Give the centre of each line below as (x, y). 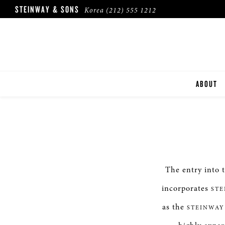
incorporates (186, 188)
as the (175, 207)
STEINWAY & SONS (47, 9)
